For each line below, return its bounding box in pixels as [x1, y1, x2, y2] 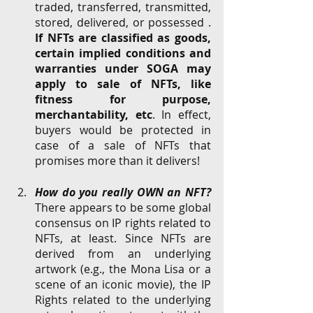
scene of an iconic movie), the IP [35, 277, 211, 292]
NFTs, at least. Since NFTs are [35, 231, 211, 246]
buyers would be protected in [35, 122, 211, 138]
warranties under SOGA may [35, 61, 211, 76]
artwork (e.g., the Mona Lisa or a [35, 261, 211, 277]
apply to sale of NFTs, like [35, 76, 211, 92]
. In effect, [152, 107, 212, 122]
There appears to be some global [35, 200, 211, 215]
